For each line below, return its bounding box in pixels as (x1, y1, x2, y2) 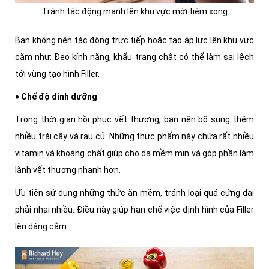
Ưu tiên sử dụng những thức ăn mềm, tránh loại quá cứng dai (15, 188, 254, 198)
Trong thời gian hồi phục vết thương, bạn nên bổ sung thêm (15, 115, 254, 125)
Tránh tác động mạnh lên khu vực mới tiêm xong (41, 7, 228, 17)
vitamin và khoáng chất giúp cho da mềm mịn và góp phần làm (15, 148, 254, 159)
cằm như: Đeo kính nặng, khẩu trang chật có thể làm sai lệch (15, 52, 254, 62)
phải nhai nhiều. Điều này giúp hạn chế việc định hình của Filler (15, 205, 254, 215)
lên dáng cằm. (15, 222, 70, 232)
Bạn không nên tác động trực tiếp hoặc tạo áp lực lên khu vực (15, 35, 254, 46)
